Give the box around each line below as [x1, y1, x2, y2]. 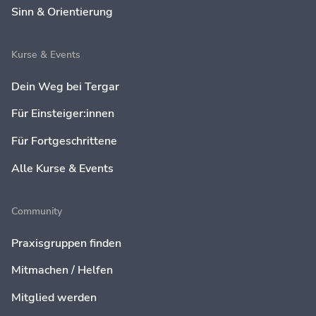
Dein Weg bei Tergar [11, 78, 119, 95]
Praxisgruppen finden [11, 235, 121, 251]
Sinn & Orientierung [11, 4, 113, 20]
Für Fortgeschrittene [11, 133, 117, 150]
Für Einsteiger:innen [11, 106, 114, 122]
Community [11, 205, 62, 219]
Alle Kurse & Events [11, 160, 114, 176]
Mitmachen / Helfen [11, 262, 113, 279]
